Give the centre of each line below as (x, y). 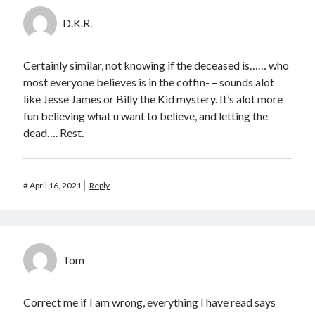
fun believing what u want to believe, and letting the (146, 115)
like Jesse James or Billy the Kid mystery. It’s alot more (153, 98)
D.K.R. (78, 22)
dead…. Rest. (54, 132)
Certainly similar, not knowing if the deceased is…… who (156, 65)
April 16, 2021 (56, 185)
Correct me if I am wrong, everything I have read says (150, 302)
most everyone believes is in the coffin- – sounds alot (149, 82)
